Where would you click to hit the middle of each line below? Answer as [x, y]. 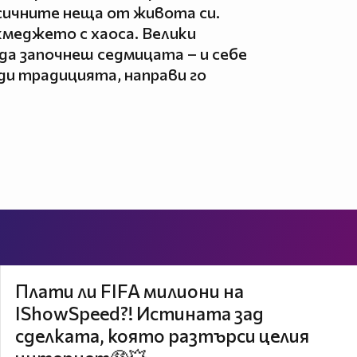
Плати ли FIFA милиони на [129, 290]
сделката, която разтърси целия [162, 335]
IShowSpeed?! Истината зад [139, 313]
